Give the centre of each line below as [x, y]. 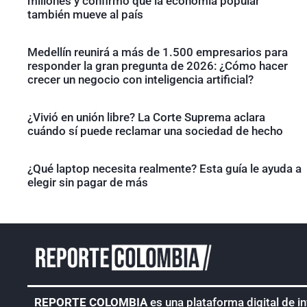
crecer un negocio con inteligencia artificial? [140, 79]
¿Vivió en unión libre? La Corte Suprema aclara [146, 117]
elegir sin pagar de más [88, 182]
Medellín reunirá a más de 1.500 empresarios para [158, 52]
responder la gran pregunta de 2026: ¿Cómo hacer [158, 65]
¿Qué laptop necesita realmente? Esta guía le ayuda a [164, 168]
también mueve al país [85, 14]
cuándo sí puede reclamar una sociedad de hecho [155, 131]
